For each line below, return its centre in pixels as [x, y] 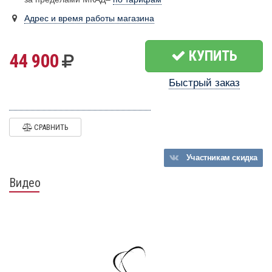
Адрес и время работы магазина [89, 19]
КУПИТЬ [211, 56]
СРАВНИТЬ [50, 127]
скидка [245, 158]
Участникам [208, 158]
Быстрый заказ [204, 83]
